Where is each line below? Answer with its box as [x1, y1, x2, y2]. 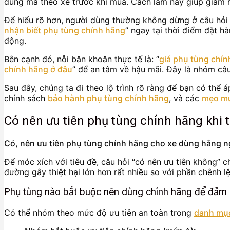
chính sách [4, 92, 48, 103]
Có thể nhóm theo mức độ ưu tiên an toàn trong [4, 207, 194, 218]
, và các [169, 92, 202, 103]
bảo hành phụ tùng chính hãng [48, 92, 169, 103]
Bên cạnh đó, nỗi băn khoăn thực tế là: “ [4, 53, 159, 64]
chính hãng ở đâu [4, 64, 72, 74]
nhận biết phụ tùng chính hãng [4, 25, 125, 35]
